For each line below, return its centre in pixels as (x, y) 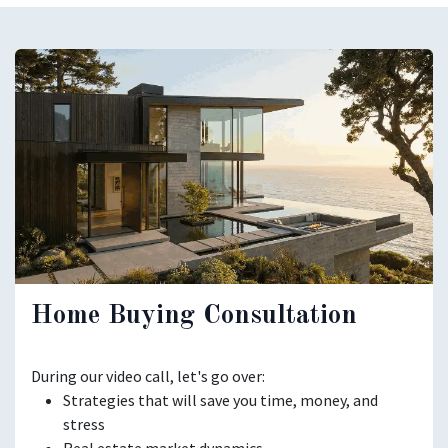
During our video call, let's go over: (148, 375)
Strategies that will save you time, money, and (220, 399)
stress (84, 423)
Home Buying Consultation (194, 315)
